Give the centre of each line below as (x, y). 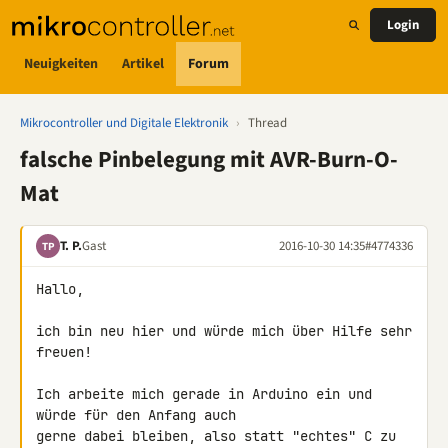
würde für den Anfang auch (140, 415)
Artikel (143, 63)
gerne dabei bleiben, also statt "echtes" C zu (216, 436)
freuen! (64, 352)
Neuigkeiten (61, 63)
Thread (267, 123)
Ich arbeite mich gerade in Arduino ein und (204, 394)
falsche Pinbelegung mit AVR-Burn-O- (209, 159)
